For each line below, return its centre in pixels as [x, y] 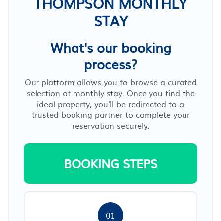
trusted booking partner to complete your [110, 114]
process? [110, 63]
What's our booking [110, 47]
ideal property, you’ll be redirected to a [110, 103]
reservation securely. [110, 125]
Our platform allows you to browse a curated [110, 82]
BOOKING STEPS [110, 163]
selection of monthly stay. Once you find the [110, 92]
